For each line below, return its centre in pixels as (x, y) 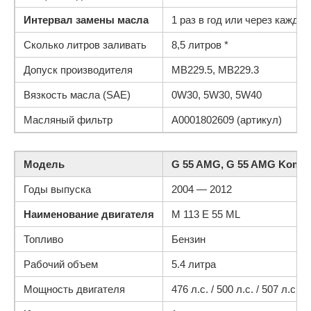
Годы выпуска (57, 189)
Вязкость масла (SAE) (77, 95)
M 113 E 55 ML (206, 214)
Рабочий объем (61, 264)
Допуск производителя (78, 70)
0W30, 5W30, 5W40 (217, 95)
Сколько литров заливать (85, 45)
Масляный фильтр (68, 120)
